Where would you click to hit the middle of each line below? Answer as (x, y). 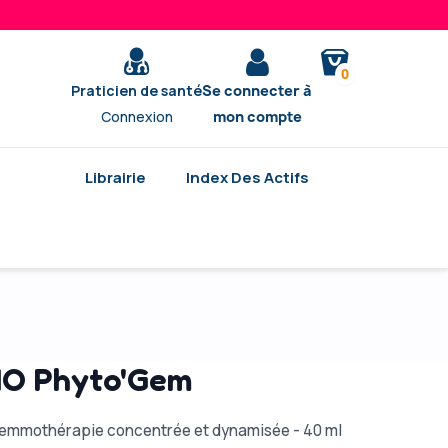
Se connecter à (257, 90)
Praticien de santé (137, 90)
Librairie (115, 177)
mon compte (257, 116)
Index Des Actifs (247, 177)
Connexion (136, 116)
